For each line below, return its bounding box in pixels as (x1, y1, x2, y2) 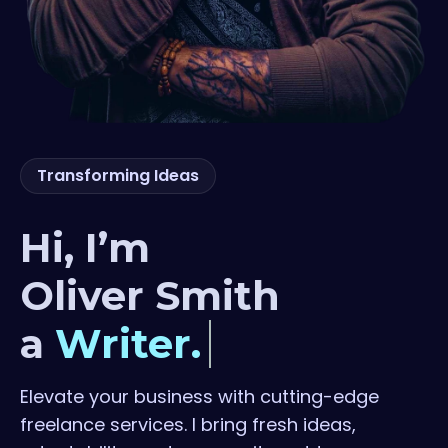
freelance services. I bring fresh (20, 412, 303, 438)
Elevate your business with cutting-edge (20, 384, 379, 410)
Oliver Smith (20, 271, 280, 321)
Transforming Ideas (37, 164, 199, 188)
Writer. (55, 319, 201, 369)
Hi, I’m (20, 223, 150, 273)
